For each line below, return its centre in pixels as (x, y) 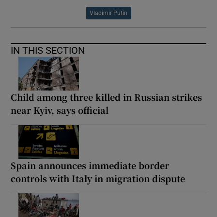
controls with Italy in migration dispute (98, 178)
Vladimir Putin (108, 13)
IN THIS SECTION (48, 50)
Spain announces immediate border (90, 165)
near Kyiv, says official (60, 110)
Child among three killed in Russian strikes (107, 97)
